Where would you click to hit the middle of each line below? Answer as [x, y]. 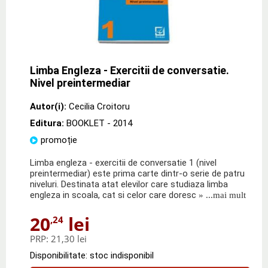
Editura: [48, 123]
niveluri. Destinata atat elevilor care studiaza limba [129, 184]
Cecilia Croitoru [99, 106]
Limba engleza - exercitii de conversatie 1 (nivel [123, 162]
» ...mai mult [221, 195]
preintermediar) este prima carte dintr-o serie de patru [137, 173]
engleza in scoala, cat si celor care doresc [113, 195]
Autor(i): [48, 106]
